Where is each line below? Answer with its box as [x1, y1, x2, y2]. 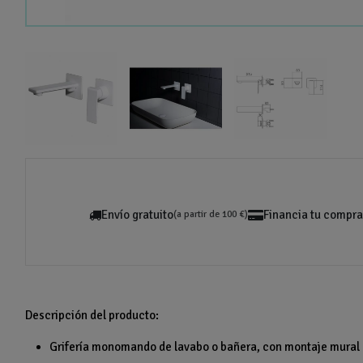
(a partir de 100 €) [173, 208, 248, 221]
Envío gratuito [101, 207, 173, 223]
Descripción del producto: [25, 308, 160, 323]
